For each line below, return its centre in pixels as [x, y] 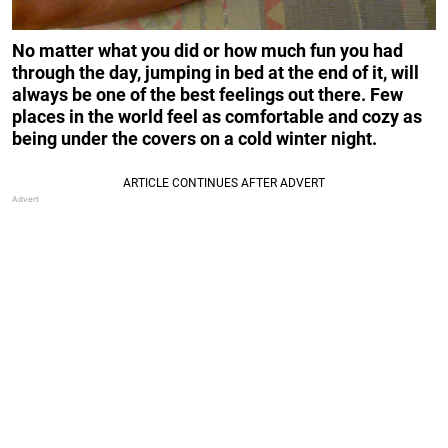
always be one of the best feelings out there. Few [207, 94]
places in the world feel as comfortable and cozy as [217, 116]
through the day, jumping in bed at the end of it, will [215, 72]
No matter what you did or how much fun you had [207, 50]
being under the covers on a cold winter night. [194, 138]
